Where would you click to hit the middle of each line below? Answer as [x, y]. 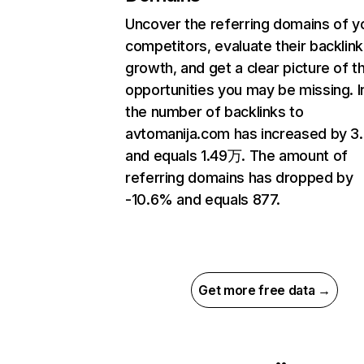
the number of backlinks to [214, 112]
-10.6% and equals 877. [203, 200]
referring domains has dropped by [239, 178]
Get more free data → [264, 290]
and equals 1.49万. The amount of [236, 156]
